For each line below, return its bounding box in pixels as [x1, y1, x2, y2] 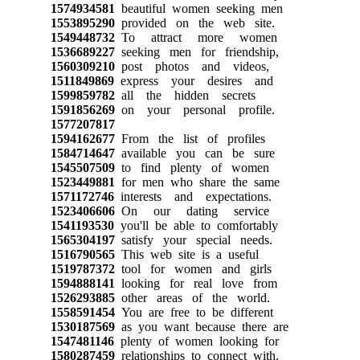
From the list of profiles [114, 131, 265, 145]
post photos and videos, [114, 59, 269, 73]
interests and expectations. [113, 189, 272, 203]
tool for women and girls [114, 261, 272, 276]
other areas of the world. [114, 290, 270, 305]
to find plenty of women [114, 160, 269, 174]
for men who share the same [114, 174, 280, 189]
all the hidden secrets [114, 88, 256, 102]
